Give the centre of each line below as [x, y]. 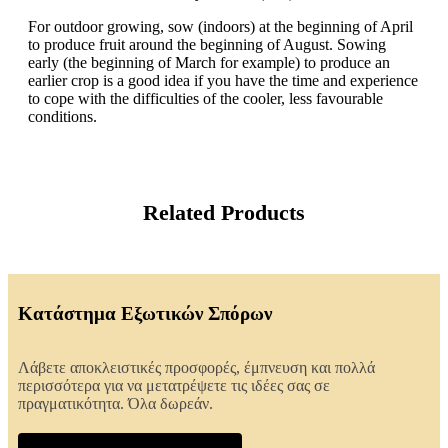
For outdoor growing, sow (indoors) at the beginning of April [220, 26]
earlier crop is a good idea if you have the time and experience [223, 80]
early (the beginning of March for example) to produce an [209, 62]
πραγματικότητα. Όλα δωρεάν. [115, 403]
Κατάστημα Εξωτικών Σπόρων [145, 313]
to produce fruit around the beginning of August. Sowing [207, 44]
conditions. [62, 116]
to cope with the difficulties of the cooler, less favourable [205, 98]
